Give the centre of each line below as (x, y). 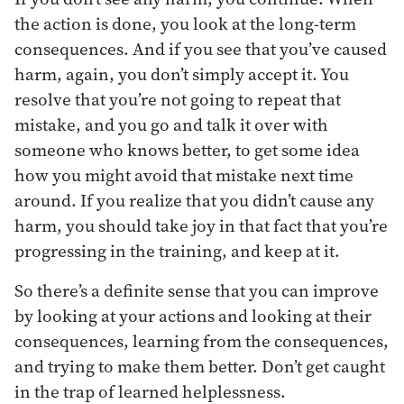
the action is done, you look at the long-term (185, 23)
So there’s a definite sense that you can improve (197, 290)
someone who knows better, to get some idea (187, 149)
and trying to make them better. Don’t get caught (200, 366)
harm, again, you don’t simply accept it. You (182, 73)
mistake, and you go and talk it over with (171, 124)
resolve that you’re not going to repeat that (178, 99)
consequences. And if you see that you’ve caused (201, 48)
